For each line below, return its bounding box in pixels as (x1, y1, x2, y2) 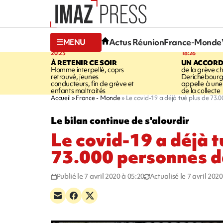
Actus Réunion (109, 36, 164, 48)
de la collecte (181, 86, 221, 95)
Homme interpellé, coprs (51, 65, 124, 74)
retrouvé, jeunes (51, 72, 99, 81)
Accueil (51, 93, 71, 102)
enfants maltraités (51, 86, 106, 95)
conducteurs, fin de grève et (51, 79, 134, 88)
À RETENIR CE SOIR (51, 58, 117, 67)
